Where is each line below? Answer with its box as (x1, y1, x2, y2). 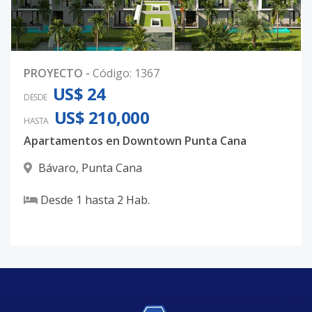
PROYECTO (24, 65, 83, 81)
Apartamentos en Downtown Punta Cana (24, 133, 247, 148)
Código (93, 65, 130, 81)
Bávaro (38, 160, 76, 175)
